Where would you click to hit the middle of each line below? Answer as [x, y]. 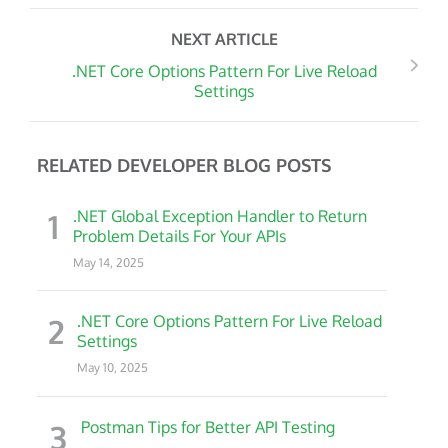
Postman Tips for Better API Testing [208, 426]
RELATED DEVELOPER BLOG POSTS [184, 165]
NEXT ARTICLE [224, 39]
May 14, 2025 [108, 263]
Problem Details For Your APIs [179, 236]
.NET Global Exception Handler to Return [219, 216]
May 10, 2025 [113, 368]
